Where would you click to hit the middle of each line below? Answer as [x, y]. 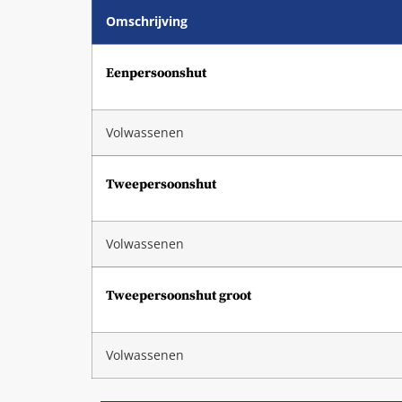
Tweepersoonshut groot [179, 295]
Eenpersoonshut [156, 73]
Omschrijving [147, 21]
